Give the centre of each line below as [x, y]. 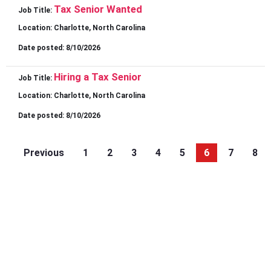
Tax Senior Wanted [98, 9]
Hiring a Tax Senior [98, 77]
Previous [44, 153]
